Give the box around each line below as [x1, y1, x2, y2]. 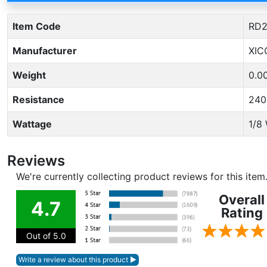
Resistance [13, 94, 64, 105]
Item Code [13, 20, 61, 32]
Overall [219, 192, 265, 207]
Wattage [13, 118, 52, 130]
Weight [13, 69, 46, 81]
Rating [221, 205, 263, 221]
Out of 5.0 [26, 231, 66, 241]
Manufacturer [13, 45, 77, 57]
